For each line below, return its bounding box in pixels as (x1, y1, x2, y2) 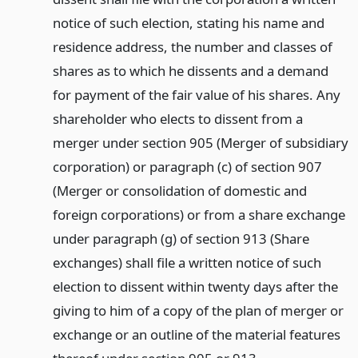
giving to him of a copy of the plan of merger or (52, 300, 344, 320)
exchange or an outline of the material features (52, 324, 340, 344)
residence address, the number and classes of (52, 37, 332, 56)
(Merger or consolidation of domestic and (52, 181, 307, 200)
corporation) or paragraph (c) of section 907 (52, 157, 322, 176)
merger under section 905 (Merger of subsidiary (52, 133, 348, 152)
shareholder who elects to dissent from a (52, 109, 303, 128)
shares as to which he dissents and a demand (52, 61, 328, 80)
